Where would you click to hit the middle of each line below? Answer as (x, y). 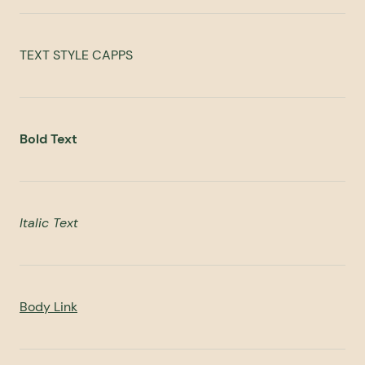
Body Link (48, 306)
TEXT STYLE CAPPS (76, 55)
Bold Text (48, 139)
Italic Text (49, 222)
